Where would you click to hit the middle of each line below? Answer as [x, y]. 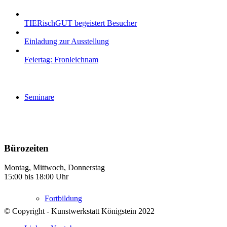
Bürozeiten [26, 148]
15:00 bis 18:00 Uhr [36, 177]
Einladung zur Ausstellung [67, 41]
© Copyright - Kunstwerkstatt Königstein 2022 [79, 211]
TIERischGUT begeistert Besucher [81, 23]
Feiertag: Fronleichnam [61, 60]
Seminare [39, 97]
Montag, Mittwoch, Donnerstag [54, 168]
